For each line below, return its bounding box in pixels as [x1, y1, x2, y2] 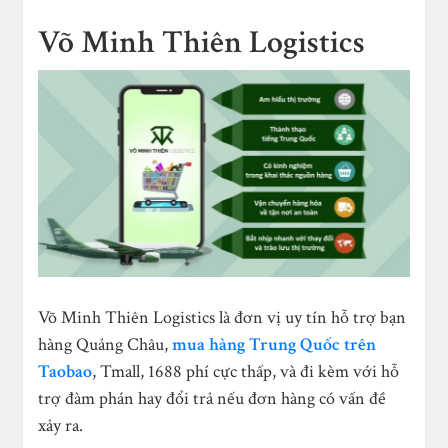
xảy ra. [38, 413, 84, 437]
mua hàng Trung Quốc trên [172, 332, 377, 356]
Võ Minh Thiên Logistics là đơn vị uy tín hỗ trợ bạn [38, 305, 407, 329]
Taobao [38, 359, 93, 383]
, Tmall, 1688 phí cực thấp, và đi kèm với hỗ [92, 359, 400, 383]
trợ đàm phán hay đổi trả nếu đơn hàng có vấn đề [38, 386, 387, 410]
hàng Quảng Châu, [38, 332, 173, 356]
